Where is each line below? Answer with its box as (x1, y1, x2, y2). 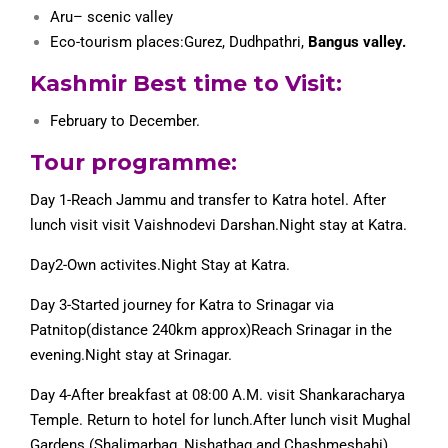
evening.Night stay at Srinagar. (30, 346, 232, 364)
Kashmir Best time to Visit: (30, 70, 342, 97)
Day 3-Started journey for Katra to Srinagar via (30, 296, 334, 314)
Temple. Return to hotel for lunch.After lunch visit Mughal (30, 411, 411, 429)
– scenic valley (73, 8, 173, 26)
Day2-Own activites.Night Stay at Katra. (30, 256, 290, 274)
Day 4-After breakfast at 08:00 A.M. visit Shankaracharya (30, 386, 405, 404)
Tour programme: (30, 149, 237, 176)
